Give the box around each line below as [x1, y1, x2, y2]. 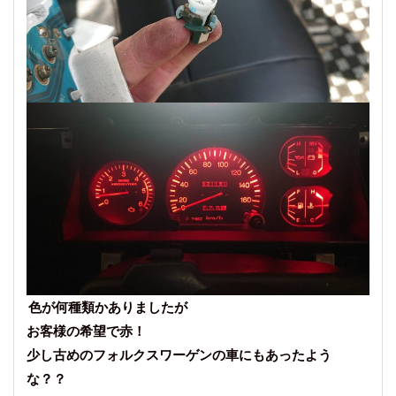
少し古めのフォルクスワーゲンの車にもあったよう [27, 346, 331, 362]
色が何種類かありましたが [28, 299, 187, 315]
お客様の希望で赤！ [27, 323, 146, 339]
